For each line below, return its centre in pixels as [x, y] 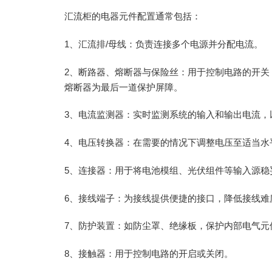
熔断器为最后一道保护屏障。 [124, 87]
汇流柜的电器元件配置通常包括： [133, 17]
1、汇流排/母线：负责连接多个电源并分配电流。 [164, 45]
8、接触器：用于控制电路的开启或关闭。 [149, 253]
